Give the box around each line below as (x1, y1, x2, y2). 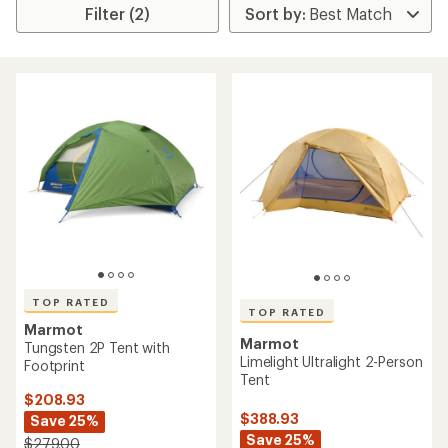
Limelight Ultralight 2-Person (240, 352, 423, 370)
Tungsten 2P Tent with (24, 339, 170, 356)
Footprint (24, 357, 85, 374)
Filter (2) (85, 4, 151, 23)
